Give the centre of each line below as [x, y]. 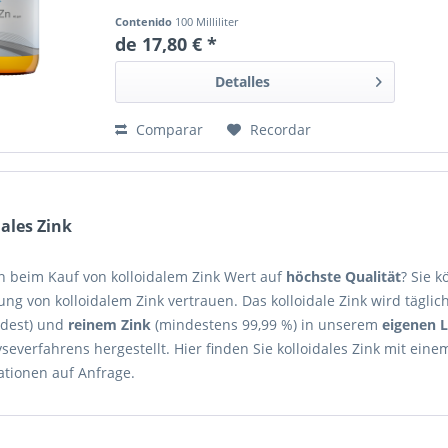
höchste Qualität [343, 277]
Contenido [145, 22]
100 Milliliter [207, 22]
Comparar [168, 130]
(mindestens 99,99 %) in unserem [266, 325]
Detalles [242, 82]
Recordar [281, 130]
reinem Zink [109, 325]
